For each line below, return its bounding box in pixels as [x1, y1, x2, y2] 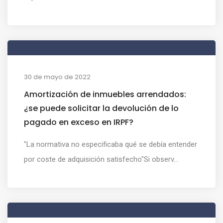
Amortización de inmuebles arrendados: [24, 88, 186, 100]
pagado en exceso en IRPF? [24, 116, 133, 128]
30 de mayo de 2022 [24, 72, 91, 82]
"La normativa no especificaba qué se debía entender [24, 139, 197, 149]
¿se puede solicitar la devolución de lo [24, 102, 179, 114]
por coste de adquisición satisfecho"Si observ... [24, 154, 178, 164]
